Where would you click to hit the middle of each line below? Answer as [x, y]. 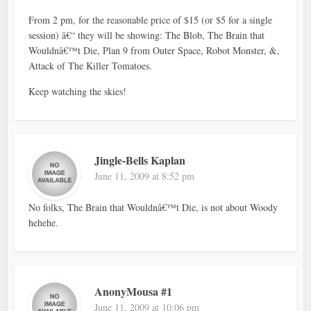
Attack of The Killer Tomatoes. [91, 66]
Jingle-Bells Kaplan [140, 160]
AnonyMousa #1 [134, 292]
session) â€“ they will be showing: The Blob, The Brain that [147, 35]
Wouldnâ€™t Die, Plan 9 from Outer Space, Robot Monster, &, [154, 51]
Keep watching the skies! [78, 92]
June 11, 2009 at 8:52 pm [145, 176]
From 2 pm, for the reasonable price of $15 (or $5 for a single [151, 20]
